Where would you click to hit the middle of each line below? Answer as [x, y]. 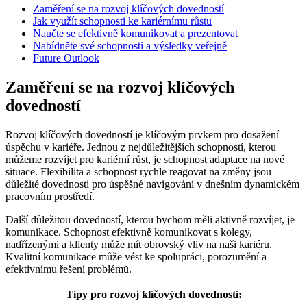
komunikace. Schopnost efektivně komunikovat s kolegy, [129, 232]
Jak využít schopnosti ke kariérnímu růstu [122, 21]
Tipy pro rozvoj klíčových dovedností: [153, 294]
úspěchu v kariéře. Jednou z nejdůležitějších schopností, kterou [141, 147]
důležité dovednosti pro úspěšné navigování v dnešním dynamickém [152, 184]
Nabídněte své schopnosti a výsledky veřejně [130, 45]
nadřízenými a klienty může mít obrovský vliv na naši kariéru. [139, 244]
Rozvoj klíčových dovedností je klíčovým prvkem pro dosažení [142, 134]
